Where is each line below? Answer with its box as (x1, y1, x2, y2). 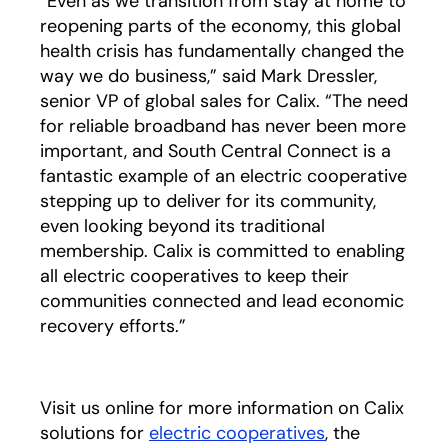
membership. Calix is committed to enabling (40, 239, 405, 263)
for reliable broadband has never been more (40, 114, 406, 138)
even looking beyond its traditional (40, 214, 325, 238)
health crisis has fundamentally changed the (40, 39, 404, 63)
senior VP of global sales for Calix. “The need (40, 89, 408, 113)
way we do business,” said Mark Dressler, (40, 64, 377, 88)
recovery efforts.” (40, 314, 186, 338)
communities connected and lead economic (40, 289, 404, 313)
